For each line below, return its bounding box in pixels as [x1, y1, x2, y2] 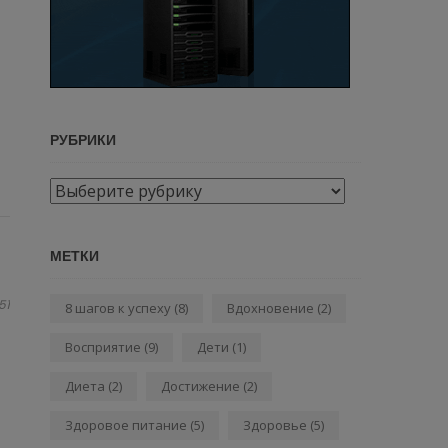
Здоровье [243, 416, 307, 435]
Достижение [161, 377, 240, 396]
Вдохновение [227, 299, 314, 318]
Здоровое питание [65, 416, 187, 435]
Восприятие [65, 338, 141, 357]
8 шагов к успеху [65, 299, 171, 318]
